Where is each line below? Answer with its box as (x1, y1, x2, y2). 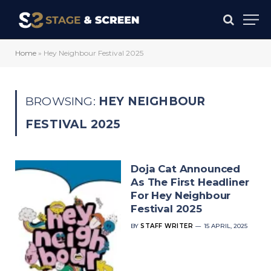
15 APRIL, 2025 (204, 222, 248, 230)
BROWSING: (25, 94, 99, 108)
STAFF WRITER (140, 222, 194, 230)
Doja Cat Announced (131, 163, 241, 175)
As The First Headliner (131, 176, 249, 188)
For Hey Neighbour (131, 189, 231, 201)
